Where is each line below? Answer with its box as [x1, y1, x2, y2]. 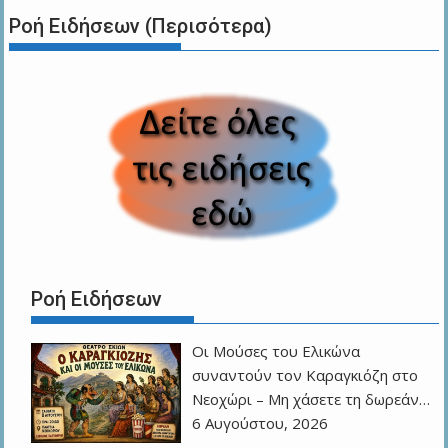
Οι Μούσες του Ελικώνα [192, 340, 361, 361]
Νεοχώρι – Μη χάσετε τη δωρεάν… [192, 388, 431, 409]
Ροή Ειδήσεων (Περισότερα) [9, 14, 273, 39]
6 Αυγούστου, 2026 [192, 412, 329, 433]
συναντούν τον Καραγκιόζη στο [192, 364, 419, 385]
